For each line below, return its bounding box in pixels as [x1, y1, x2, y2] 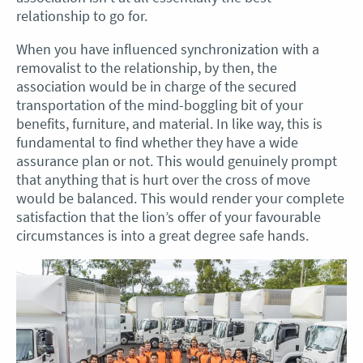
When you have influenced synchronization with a [16, 39, 319, 58]
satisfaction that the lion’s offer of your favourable [16, 207, 321, 226]
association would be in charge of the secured [16, 76, 297, 96]
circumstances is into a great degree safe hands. [16, 225, 309, 245]
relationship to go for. [16, 6, 147, 25]
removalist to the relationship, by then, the [16, 58, 277, 77]
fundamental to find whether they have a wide [16, 132, 298, 152]
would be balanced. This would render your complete [16, 188, 344, 207]
